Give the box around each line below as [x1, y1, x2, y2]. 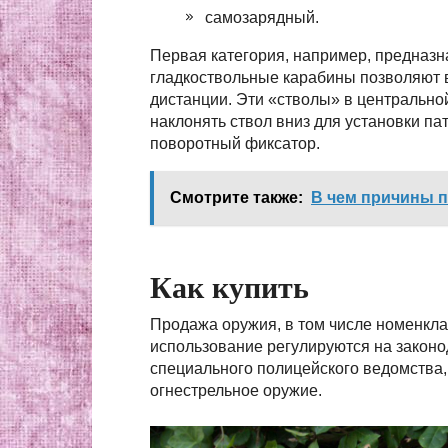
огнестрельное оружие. [150, 382, 322, 399]
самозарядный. [205, 9, 319, 26]
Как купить [150, 271, 309, 304]
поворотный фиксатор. [150, 135, 320, 152]
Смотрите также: [170, 189, 303, 206]
